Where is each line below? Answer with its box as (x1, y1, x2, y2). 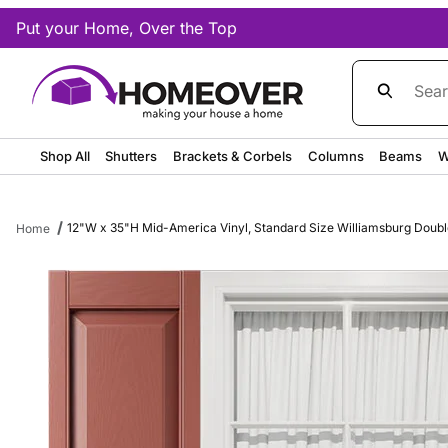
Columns (307, 147, 364, 164)
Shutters (105, 147, 158, 164)
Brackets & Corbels (173, 147, 293, 164)
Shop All (39, 147, 90, 164)
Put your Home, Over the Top (16, 18, 237, 38)
